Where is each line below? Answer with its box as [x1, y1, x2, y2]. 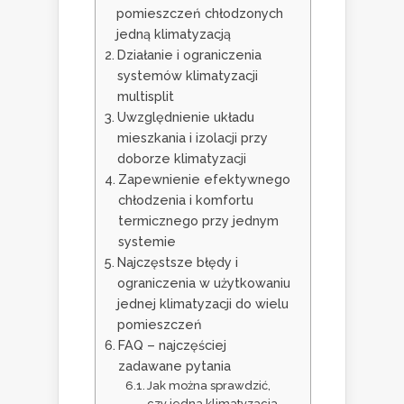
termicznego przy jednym [117, 213, 279, 229]
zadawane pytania [117, 358, 231, 374]
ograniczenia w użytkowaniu [116, 275, 290, 291]
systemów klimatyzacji [116, 68, 258, 84]
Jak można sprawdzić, [147, 379, 271, 393]
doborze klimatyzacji [116, 151, 246, 167]
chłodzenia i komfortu [117, 192, 253, 208]
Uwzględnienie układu [116, 109, 254, 125]
